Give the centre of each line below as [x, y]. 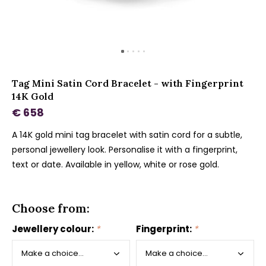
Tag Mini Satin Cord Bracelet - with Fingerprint [128, 83]
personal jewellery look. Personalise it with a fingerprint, [125, 150]
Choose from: [51, 208]
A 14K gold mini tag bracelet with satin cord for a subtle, [127, 135]
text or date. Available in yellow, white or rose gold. [115, 164]
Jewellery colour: [54, 229]
